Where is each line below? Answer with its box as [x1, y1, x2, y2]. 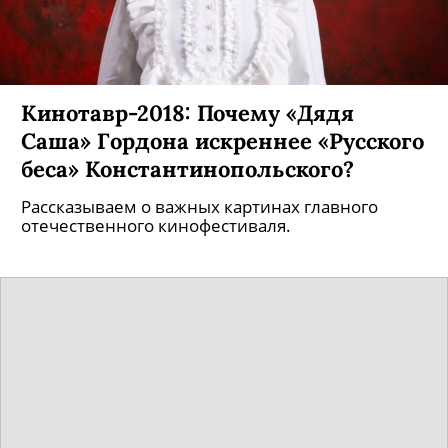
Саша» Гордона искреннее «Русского [21, 126, 424, 155]
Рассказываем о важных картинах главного [21, 195, 378, 218]
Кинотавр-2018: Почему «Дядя [21, 98, 354, 127]
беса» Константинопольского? [21, 154, 354, 183]
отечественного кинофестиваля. [21, 214, 291, 237]
